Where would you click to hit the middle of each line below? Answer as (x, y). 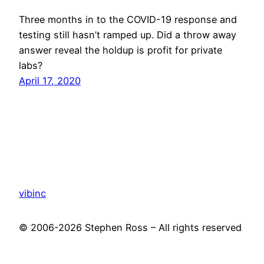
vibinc (32, 193)
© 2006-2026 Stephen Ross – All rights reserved (130, 228)
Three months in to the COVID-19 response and (128, 19)
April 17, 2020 (50, 80)
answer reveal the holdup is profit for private (121, 50)
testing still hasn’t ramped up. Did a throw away (128, 34)
